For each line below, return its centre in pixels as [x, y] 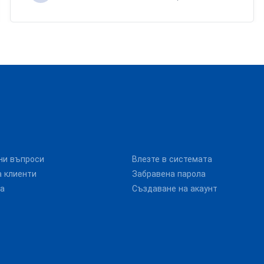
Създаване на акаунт [175, 189]
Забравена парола [169, 174]
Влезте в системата [172, 159]
